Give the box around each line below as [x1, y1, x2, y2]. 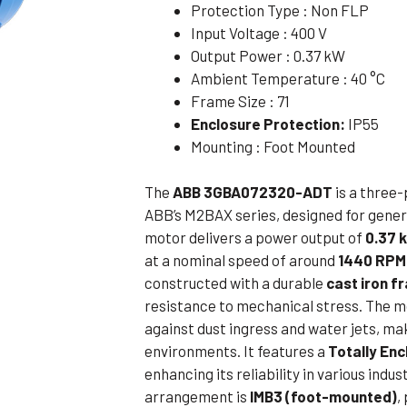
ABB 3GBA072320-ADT [173, 183, 333, 202]
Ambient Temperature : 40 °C [191, 68, 386, 87]
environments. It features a [144, 342, 329, 361]
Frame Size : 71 [191, 91, 291, 110]
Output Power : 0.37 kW [191, 45, 346, 65]
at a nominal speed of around [144, 251, 339, 270]
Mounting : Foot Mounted [191, 136, 356, 155]
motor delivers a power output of [144, 228, 366, 247]
